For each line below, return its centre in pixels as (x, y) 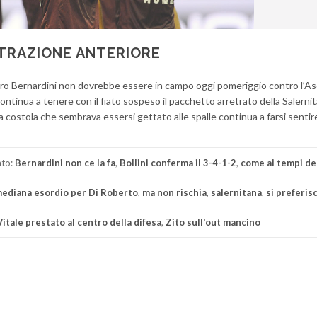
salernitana (236, 192)
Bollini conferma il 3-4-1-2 (178, 163)
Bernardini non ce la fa (65, 163)
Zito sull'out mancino (213, 222)
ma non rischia (174, 192)
